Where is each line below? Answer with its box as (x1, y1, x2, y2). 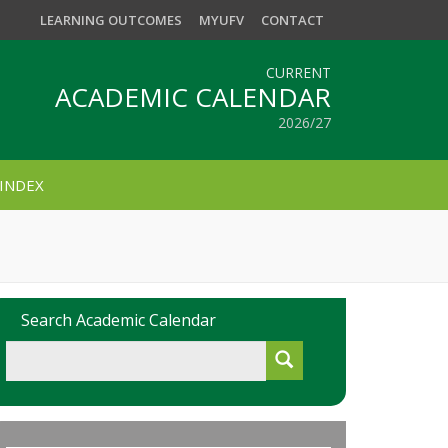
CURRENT (266, 63, 331, 82)
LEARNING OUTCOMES (40, 11, 182, 29)
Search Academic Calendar (21, 309, 216, 331)
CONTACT (261, 11, 324, 29)
